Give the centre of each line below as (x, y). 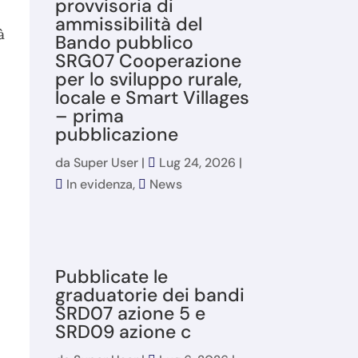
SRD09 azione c (125, 332)
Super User (105, 163)
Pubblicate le (111, 277)
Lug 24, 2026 (197, 163)
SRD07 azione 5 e (130, 314)
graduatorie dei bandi (149, 295)
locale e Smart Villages (152, 98)
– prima (89, 116)
